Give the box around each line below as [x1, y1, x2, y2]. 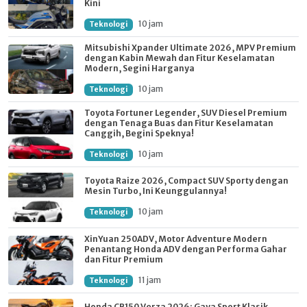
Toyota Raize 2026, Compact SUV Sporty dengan [84, 175, 288, 186]
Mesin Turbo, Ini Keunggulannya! [84, 186, 227, 197]
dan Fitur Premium [84, 254, 163, 265]
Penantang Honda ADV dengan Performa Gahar [84, 243, 287, 254]
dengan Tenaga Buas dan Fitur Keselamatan [84, 117, 273, 128]
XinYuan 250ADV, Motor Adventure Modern [84, 233, 267, 244]
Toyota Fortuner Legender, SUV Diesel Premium [84, 107, 287, 118]
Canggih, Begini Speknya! [84, 127, 194, 138]
